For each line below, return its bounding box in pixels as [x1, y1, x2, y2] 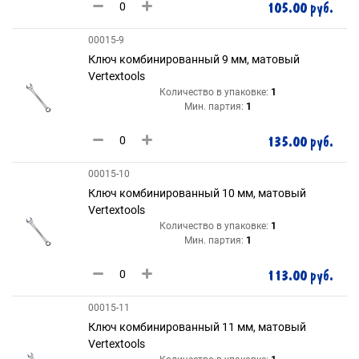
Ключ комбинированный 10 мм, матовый [88, 187, 306, 200]
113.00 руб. [267, 267, 333, 285]
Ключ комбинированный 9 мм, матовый [88, 53, 300, 66]
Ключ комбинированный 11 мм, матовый [88, 321, 306, 333]
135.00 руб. [267, 133, 333, 151]
